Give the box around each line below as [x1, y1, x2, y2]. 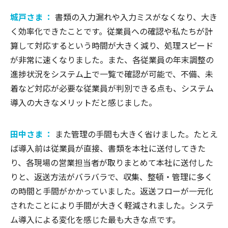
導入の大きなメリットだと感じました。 [10, 96, 157, 108]
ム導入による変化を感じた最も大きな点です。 [10, 213, 180, 225]
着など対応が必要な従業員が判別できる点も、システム [10, 81, 214, 94]
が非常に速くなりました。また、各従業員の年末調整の [10, 53, 214, 66]
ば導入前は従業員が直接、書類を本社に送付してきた [10, 141, 206, 154]
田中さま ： [10, 127, 55, 140]
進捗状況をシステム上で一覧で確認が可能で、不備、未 [10, 67, 213, 80]
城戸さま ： [10, 10, 55, 23]
